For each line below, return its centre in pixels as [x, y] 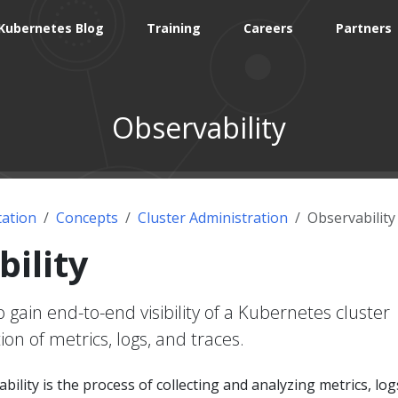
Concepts [87, 217]
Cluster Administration [213, 217]
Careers [269, 28]
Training [174, 28]
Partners [364, 28]
